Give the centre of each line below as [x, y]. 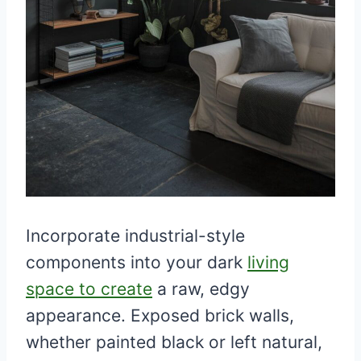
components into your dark [137, 263]
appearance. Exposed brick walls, [160, 316]
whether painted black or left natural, [174, 342]
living [268, 263]
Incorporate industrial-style [135, 236]
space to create [89, 289]
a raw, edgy [201, 289]
